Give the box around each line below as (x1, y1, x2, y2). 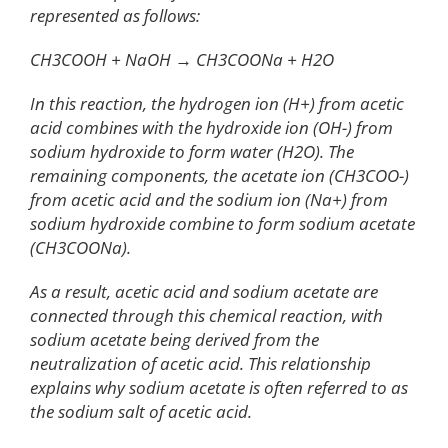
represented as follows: (30, 4, 200, 28)
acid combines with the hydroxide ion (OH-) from (30, 116, 393, 140)
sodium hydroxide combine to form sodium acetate (30, 212, 415, 236)
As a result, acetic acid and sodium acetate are (30, 280, 378, 304)
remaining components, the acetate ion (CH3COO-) (30, 164, 409, 188)
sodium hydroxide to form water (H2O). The (30, 140, 354, 164)
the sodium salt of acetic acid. (30, 400, 252, 424)
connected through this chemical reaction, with (30, 304, 383, 328)
